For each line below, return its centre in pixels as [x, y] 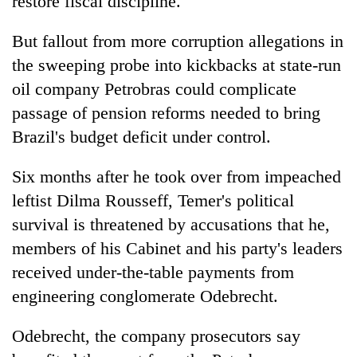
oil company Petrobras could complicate [154, 88]
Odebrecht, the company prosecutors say [156, 335]
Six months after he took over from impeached [177, 176]
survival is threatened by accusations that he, [171, 224]
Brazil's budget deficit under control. [141, 136]
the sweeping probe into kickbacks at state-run [177, 65]
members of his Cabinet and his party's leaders [177, 248]
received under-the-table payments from [153, 272]
